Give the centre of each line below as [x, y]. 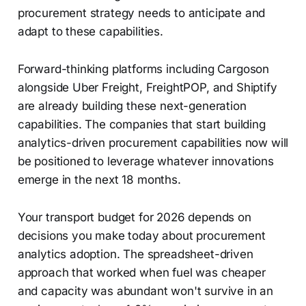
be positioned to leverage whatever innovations [145, 162]
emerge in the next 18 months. [99, 180]
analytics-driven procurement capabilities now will [153, 143]
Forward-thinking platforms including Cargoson [143, 69]
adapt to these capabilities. [90, 32]
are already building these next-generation [132, 106]
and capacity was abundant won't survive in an [145, 291]
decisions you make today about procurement [141, 236]
